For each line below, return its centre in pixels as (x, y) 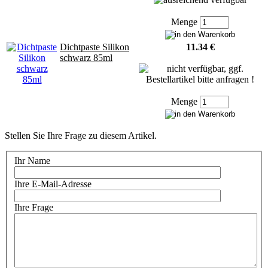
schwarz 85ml (86, 58)
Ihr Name (32, 160)
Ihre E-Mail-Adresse (53, 184)
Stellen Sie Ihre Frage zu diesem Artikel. (81, 136)
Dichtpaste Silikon (95, 47)
